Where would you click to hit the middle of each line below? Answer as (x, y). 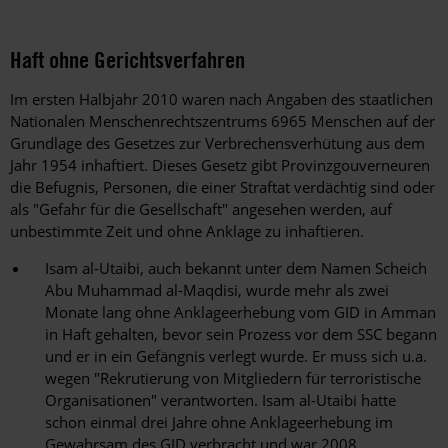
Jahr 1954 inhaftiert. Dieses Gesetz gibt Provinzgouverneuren (220, 165)
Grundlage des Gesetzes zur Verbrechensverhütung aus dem (217, 143)
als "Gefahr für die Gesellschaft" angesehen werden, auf (201, 209)
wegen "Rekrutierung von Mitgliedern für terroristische (233, 378)
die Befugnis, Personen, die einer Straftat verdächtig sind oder (222, 187)
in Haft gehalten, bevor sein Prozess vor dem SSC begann (241, 334)
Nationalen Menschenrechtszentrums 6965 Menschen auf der (222, 121)
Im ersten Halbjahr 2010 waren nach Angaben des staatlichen (221, 99)
